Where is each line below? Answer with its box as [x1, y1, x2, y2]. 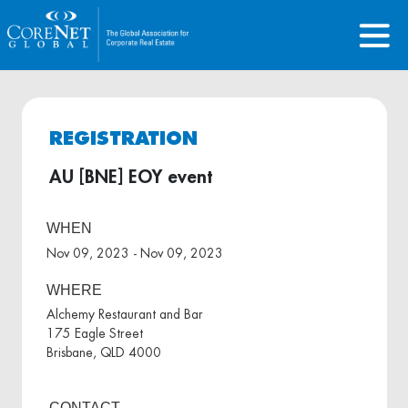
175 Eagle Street [46, 327, 143, 341]
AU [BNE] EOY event [48, 168, 212, 187]
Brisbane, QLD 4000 [46, 346, 161, 360]
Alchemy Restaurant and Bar [46, 308, 203, 321]
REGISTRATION [48, 129, 198, 148]
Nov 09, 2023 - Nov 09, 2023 [46, 246, 223, 260]
